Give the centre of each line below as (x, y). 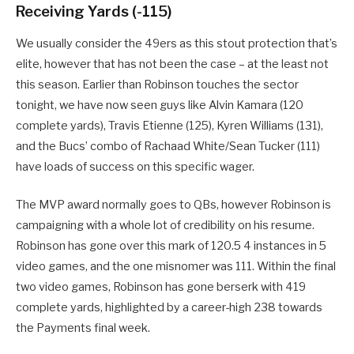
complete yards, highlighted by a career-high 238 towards (169, 307)
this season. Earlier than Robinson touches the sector (157, 84)
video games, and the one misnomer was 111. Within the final (176, 266)
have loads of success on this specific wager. (135, 166)
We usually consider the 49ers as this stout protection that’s (177, 43)
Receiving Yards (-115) (94, 11)
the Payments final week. (83, 328)
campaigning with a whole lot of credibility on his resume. (165, 225)
